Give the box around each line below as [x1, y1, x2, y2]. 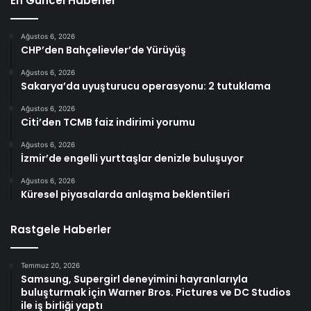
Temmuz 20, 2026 [21, 261, 80, 270]
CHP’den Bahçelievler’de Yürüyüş [21, 43, 186, 58]
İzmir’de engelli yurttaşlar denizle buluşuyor [21, 151, 244, 166]
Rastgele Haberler [10, 222, 111, 237]
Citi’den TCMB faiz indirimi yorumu [21, 115, 195, 130]
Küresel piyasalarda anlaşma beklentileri [21, 187, 230, 202]
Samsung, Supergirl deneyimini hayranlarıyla [21, 272, 248, 287]
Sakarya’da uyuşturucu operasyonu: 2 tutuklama [21, 79, 271, 94]
